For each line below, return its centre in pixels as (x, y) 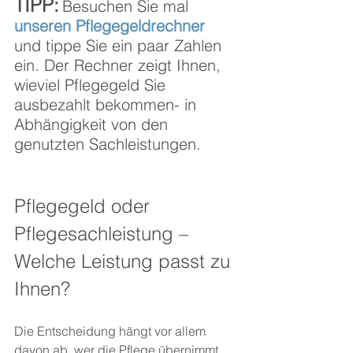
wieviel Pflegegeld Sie (92, 85)
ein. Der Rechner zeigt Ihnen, (120, 65)
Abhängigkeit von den (93, 124)
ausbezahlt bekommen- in (108, 105)
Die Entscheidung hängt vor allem (111, 331)
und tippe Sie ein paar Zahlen (120, 46)
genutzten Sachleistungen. (108, 144)
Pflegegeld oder (85, 206)
